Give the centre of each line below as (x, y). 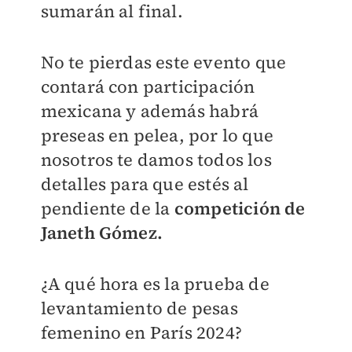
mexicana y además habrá (150, 111)
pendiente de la (107, 208)
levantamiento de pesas (139, 308)
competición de (240, 208)
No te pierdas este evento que (163, 62)
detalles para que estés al (145, 184)
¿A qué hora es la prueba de (155, 284)
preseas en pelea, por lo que (157, 135)
